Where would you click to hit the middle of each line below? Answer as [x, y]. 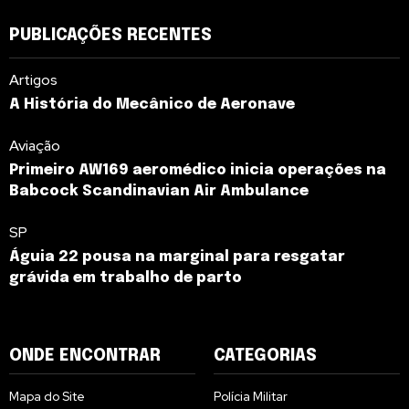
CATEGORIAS [265, 357]
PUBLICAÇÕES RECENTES [110, 36]
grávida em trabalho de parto [126, 278]
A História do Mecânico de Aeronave [152, 105]
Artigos [33, 80]
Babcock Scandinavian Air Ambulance [159, 192]
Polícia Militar [251, 397]
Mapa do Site [47, 397]
